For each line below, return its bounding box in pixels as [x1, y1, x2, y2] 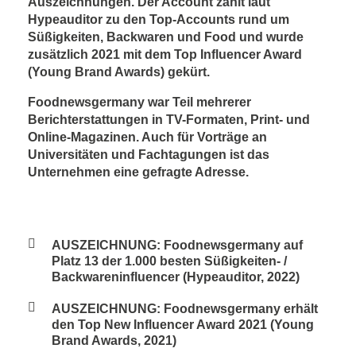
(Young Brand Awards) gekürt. [28, 65, 210, 79]
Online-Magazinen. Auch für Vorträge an [28, 130, 267, 144]
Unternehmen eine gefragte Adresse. [28, 165, 249, 179]
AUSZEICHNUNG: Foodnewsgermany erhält [52, 302, 318, 315]
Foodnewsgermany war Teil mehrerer [28, 95, 251, 109]
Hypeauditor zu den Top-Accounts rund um [28, 13, 289, 26]
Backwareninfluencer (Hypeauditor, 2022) [52, 270, 300, 284]
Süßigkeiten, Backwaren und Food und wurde [28, 30, 304, 44]
